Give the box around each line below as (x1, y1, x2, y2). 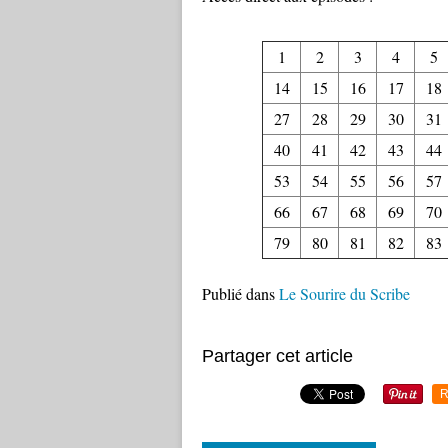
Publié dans (202, 283, 275, 304)
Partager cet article (202, 346, 353, 366)
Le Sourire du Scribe (279, 283, 410, 304)
